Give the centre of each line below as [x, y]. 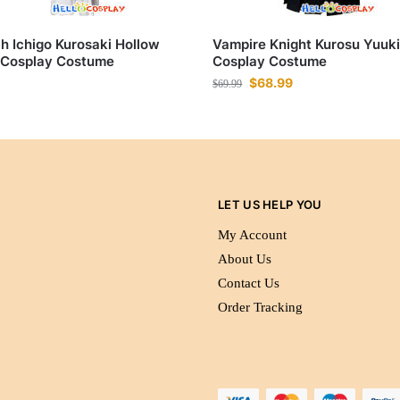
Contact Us [249, 283]
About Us [245, 258]
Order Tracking [260, 307]
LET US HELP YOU [270, 205]
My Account [252, 234]
